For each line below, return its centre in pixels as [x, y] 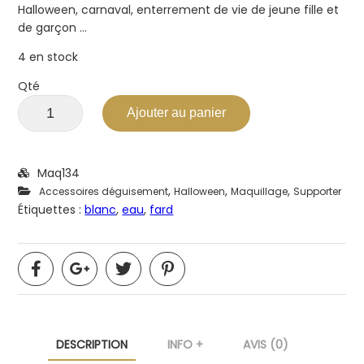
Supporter [318, 191]
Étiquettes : [52, 209]
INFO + [185, 344]
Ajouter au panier [177, 113]
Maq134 [59, 173]
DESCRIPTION [91, 344]
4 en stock [48, 56]
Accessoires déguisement [104, 191]
